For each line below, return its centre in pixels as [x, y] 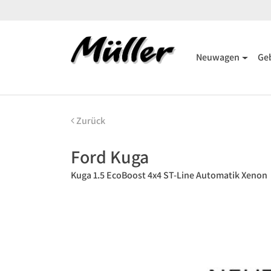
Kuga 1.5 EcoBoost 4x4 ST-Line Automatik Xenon [169, 175]
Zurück [90, 121]
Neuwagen [217, 57]
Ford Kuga [110, 157]
